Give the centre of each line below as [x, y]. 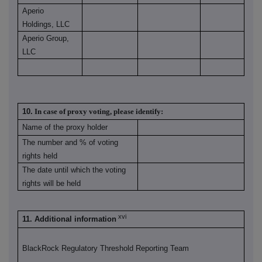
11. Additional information [70, 219]
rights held [40, 156]
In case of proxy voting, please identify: [99, 112]
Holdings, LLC [46, 25]
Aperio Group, [46, 39]
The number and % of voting [70, 143]
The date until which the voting [74, 170]
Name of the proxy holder [65, 127]
